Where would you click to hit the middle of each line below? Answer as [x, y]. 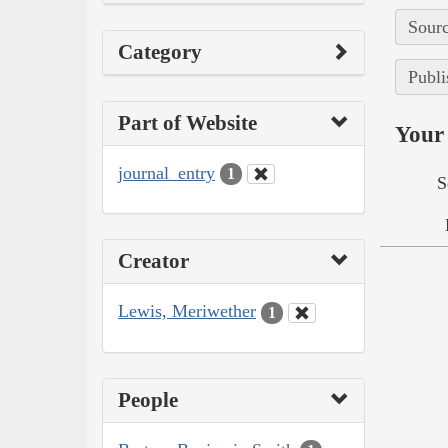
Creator [153, 261]
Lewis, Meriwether [187, 311]
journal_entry [166, 172]
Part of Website [187, 122]
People [148, 399]
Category [160, 51]
